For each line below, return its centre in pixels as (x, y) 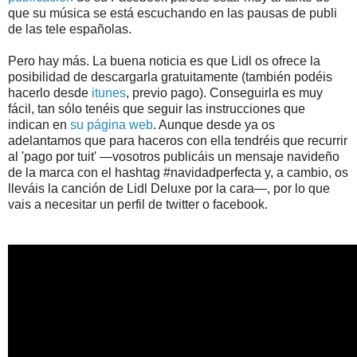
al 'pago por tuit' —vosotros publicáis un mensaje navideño (174, 156)
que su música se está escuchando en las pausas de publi (173, 13)
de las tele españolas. (70, 29)
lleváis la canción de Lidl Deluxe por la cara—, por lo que (169, 188)
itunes (109, 92)
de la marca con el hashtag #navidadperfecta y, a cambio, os (178, 172)
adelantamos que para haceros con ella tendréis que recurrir (178, 140)
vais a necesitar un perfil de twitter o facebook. (138, 204)
